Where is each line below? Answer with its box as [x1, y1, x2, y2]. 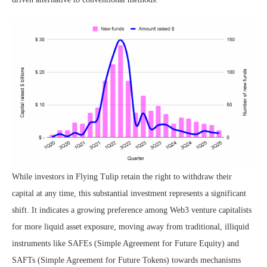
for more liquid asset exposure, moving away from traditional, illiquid [12, 222, 249, 231]
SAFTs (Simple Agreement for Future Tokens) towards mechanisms [12, 256, 241, 265]
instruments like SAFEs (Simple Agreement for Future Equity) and [12, 239, 239, 248]
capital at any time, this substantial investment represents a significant [12, 189, 246, 198]
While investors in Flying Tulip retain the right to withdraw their [12, 172, 232, 181]
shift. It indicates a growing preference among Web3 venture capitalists [12, 206, 252, 215]
